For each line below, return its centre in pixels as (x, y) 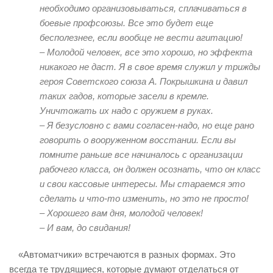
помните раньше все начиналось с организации (141, 154)
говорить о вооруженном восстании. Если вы (138, 140)
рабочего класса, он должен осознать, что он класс (150, 169)
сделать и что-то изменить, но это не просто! (144, 198)
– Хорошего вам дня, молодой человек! (121, 213)
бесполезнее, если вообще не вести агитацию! (141, 37)
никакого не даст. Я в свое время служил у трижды (150, 66)
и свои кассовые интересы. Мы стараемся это (142, 183)
